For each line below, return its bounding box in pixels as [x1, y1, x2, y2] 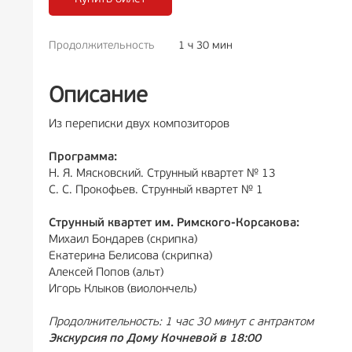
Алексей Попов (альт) [49, 267, 163, 279]
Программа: [49, 152, 117, 163]
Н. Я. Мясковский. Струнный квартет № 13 [49, 168, 276, 180]
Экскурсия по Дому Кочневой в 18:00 [49, 333, 261, 345]
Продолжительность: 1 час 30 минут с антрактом [49, 317, 313, 328]
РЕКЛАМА [111, 50, 159, 63]
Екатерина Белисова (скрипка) [49, 251, 212, 262]
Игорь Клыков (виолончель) [49, 284, 196, 295]
